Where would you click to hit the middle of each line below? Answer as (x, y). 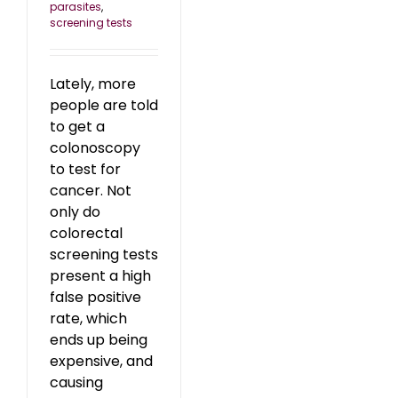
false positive (96, 298)
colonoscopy (95, 148)
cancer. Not (91, 191)
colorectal (86, 234)
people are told (104, 106)
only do (75, 212)
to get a (77, 127)
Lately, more (93, 84)
